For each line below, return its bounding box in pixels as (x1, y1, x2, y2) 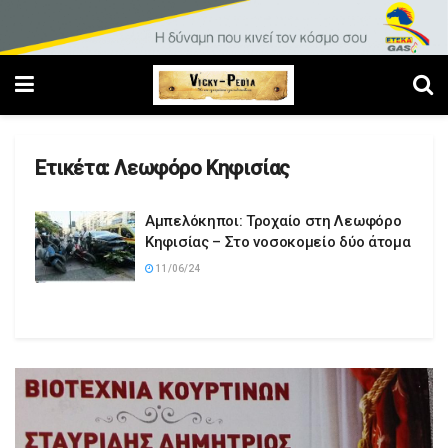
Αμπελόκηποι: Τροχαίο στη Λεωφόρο (145, 212, 402, 231)
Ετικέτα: (35, 156, 115, 181)
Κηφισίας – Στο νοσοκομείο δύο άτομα (145, 233, 411, 252)
